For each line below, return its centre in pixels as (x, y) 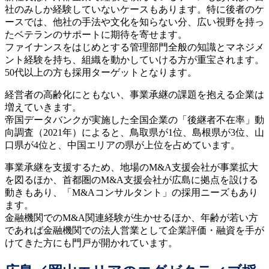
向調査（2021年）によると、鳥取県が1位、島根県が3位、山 (134, 133)
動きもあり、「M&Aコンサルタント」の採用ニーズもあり (131, 193)
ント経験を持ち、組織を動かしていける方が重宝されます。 (134, 60)
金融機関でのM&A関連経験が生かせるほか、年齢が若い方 (131, 218)
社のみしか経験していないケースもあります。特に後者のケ (134, 10)
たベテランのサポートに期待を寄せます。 (96, 35)
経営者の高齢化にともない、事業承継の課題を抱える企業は (134, 95)
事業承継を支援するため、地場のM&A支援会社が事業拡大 (131, 168)
